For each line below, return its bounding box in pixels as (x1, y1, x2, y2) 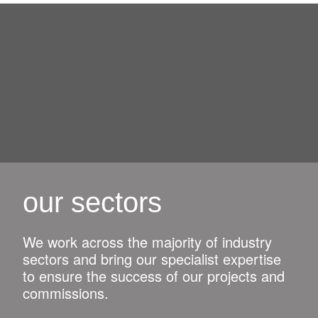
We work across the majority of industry (23, 231, 272, 252)
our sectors (23, 187, 162, 218)
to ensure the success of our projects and (23, 265, 285, 286)
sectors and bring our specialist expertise (23, 248, 281, 269)
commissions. (23, 283, 109, 303)
